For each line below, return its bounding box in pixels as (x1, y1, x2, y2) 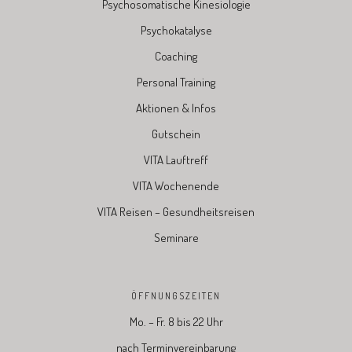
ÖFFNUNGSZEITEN (131, 289, 221, 302)
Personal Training (137, 74, 215, 90)
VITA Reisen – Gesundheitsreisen (97, 203, 255, 219)
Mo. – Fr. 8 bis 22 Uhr (129, 313, 223, 329)
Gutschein (152, 126, 200, 141)
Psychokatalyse (140, 22, 212, 38)
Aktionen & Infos (136, 100, 216, 115)
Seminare (153, 229, 199, 245)
